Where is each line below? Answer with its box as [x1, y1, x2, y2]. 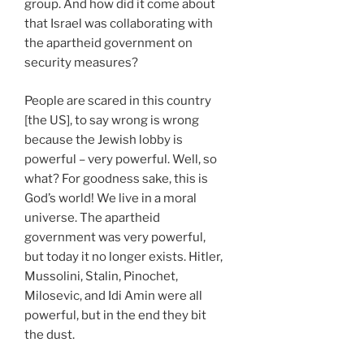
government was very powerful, [24, 229, 206, 245]
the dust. [24, 327, 75, 342]
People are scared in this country [24, 93, 211, 108]
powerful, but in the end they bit [24, 307, 206, 323]
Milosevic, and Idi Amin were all [24, 288, 202, 303]
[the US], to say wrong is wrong [24, 112, 199, 128]
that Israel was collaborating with [24, 16, 213, 32]
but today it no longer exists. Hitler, [24, 249, 223, 264]
